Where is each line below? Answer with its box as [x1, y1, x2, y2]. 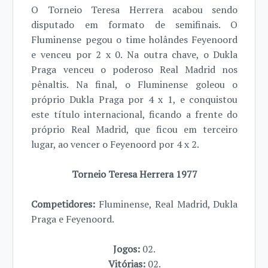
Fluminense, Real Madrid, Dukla [99, 197, 238, 211]
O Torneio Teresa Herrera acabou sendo [31, 3, 238, 17]
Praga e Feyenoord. [31, 212, 115, 226]
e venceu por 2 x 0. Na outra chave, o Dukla [31, 48, 238, 62]
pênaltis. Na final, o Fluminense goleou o [31, 78, 238, 92]
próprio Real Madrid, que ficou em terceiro [31, 123, 238, 136]
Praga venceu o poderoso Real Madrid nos [31, 63, 238, 77]
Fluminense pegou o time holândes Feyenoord [31, 33, 238, 47]
